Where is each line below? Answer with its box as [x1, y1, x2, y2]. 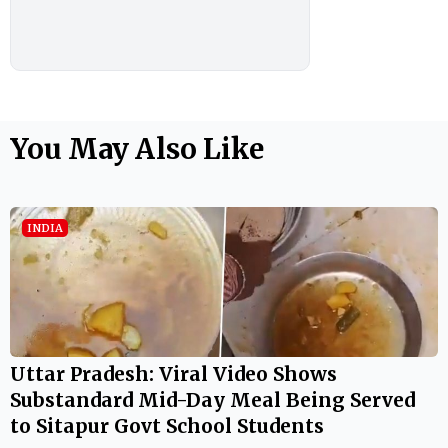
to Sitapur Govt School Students [10, 413, 324, 438]
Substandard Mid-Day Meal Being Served [10, 387, 415, 412]
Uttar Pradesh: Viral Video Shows [10, 361, 337, 386]
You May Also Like [10, 130, 264, 167]
